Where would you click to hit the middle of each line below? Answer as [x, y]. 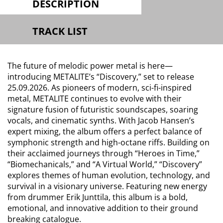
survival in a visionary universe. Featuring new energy [107, 186]
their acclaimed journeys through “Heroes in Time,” [104, 153]
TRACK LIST [60, 31]
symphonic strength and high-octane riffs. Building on [109, 142]
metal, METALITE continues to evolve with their [95, 99]
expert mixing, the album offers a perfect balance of [105, 131]
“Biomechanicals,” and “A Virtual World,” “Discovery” [105, 164]
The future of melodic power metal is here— [90, 66]
